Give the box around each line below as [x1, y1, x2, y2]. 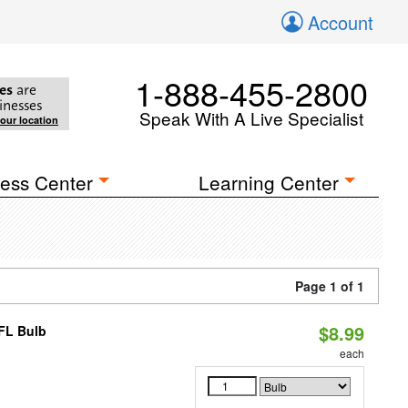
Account [308, 9, 373, 36]
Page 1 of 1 [295, 277, 364, 295]
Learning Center [199, 168, 340, 196]
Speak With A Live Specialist [139, 106, 363, 130]
